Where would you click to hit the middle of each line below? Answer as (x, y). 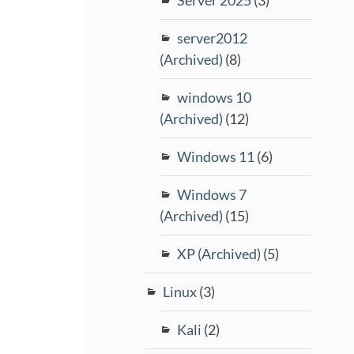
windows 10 (215, 97)
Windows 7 (212, 194)
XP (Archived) (219, 253)
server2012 (213, 38)
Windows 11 (216, 156)
